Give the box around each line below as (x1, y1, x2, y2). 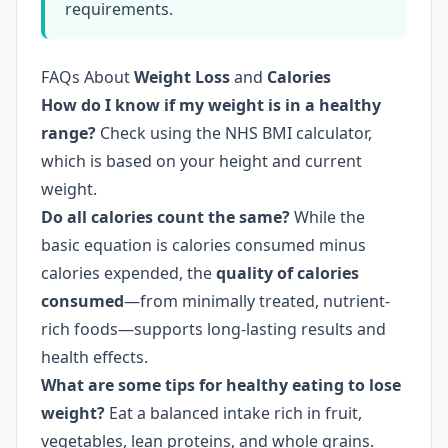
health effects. (41, 346, 148, 368)
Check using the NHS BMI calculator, (96, 122, 372, 144)
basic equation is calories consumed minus (41, 234, 366, 256)
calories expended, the (41, 262, 216, 284)
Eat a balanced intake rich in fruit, (105, 402, 362, 424)
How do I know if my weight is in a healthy (41, 94, 381, 116)
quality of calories (216, 262, 359, 284)
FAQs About (41, 66, 134, 88)
